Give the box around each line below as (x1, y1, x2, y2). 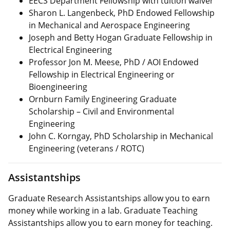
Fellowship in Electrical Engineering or (29, 68, 175, 80)
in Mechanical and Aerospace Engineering (29, 19, 190, 31)
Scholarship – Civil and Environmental (29, 105, 174, 117)
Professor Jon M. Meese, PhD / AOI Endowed (29, 56, 199, 68)
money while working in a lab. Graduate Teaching (8, 204, 198, 216)
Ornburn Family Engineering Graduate (29, 93, 177, 105)
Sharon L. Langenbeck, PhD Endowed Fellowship (29, 7, 215, 18)
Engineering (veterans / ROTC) (29, 142, 144, 154)
